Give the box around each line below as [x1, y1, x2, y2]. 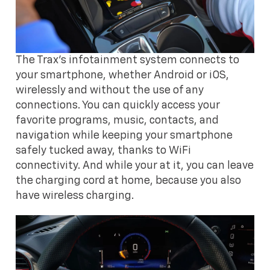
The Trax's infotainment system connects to [16, 55, 240, 66]
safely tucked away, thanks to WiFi [16, 145, 192, 157]
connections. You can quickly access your [16, 100, 221, 111]
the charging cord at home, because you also [16, 175, 242, 187]
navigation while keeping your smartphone [16, 130, 233, 142]
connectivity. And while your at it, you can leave [16, 160, 254, 172]
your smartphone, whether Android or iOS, [16, 70, 230, 81]
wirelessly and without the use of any [16, 85, 204, 96]
